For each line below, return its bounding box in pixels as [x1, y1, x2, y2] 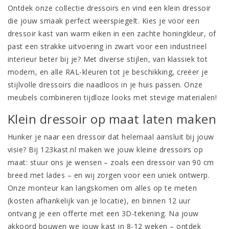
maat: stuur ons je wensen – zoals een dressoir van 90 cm [8, 157, 214, 168]
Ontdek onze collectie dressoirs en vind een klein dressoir [8, 3, 211, 13]
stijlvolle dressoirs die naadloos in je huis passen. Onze [8, 80, 203, 90]
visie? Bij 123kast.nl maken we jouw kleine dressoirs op [8, 145, 203, 155]
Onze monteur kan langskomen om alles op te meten [8, 183, 197, 193]
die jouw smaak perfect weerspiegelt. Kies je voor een [8, 16, 200, 26]
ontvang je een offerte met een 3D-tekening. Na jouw [8, 209, 199, 219]
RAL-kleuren [65, 67, 108, 77]
